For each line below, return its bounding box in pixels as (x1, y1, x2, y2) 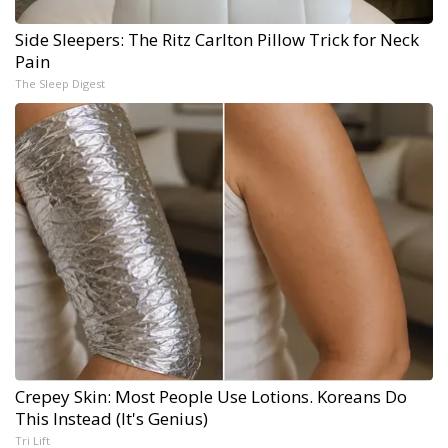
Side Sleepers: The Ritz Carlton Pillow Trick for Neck (15, 27, 419, 51)
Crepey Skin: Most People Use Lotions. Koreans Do (15, 384, 407, 408)
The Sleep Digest (15, 75, 105, 91)
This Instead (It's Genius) (15, 406, 208, 430)
